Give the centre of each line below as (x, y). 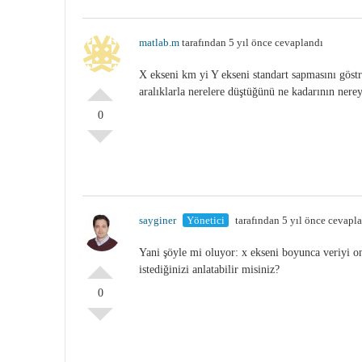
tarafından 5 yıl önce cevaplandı (251, 42)
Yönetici (206, 220)
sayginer (158, 220)
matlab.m (159, 42)
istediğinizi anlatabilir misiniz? (209, 269)
